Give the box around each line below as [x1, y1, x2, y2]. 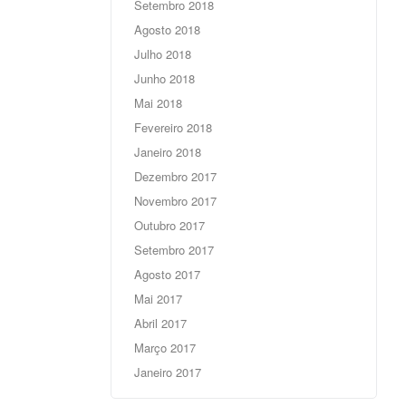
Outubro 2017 [133, 217, 205, 235]
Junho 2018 [133, 70, 195, 88]
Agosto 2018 [133, 21, 200, 39]
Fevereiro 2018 [133, 119, 212, 137]
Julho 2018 [133, 45, 191, 63]
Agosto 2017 [133, 266, 200, 284]
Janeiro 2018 [133, 143, 201, 161]
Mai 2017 [133, 290, 182, 308]
